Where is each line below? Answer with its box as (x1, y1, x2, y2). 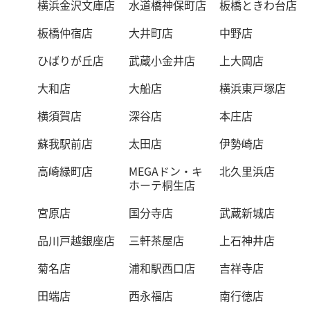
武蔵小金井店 (128, 52, 195, 69)
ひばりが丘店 (37, 52, 104, 69)
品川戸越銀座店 (37, 232, 116, 248)
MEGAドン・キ (128, 163, 203, 179)
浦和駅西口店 (128, 259, 195, 276)
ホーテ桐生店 (128, 176, 195, 193)
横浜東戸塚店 (219, 80, 286, 96)
